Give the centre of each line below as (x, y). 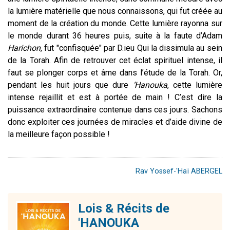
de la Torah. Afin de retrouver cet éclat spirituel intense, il (115, 60)
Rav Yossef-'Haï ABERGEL (179, 171)
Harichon (24, 48)
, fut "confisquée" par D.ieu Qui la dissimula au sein (131, 48)
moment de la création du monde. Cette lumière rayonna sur (115, 23)
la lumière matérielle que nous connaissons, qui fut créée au (115, 11)
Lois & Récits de (124, 208)
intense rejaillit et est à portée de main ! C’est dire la (115, 97)
